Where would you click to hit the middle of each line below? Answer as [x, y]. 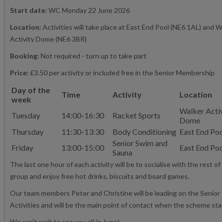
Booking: [25, 56]
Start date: [29, 10]
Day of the [31, 90]
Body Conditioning [144, 132]
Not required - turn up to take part [94, 56]
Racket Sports [137, 115]
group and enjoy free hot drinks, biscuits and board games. [100, 176]
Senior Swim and [140, 143]
